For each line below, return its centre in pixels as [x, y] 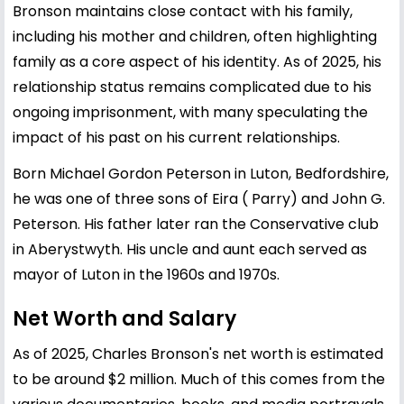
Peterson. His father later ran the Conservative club [196, 224]
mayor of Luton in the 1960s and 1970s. [146, 274]
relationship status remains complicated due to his [192, 87]
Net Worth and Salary [124, 318]
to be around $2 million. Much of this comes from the [199, 379]
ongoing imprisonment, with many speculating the [190, 112]
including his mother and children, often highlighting [195, 36]
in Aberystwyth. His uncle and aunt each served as [190, 249]
